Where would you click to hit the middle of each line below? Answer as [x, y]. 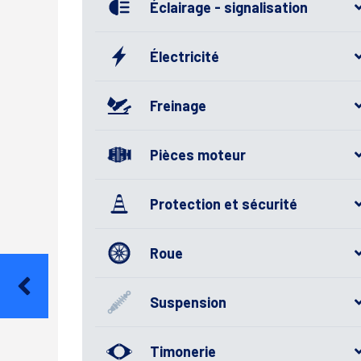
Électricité [185, 56]
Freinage [178, 105]
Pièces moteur [198, 154]
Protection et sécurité [224, 203]
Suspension [188, 302]
